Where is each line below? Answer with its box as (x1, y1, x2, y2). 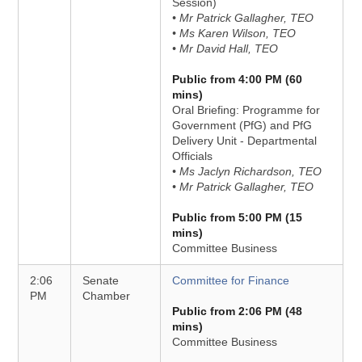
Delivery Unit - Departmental (172, 134, 318, 147)
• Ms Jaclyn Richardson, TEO (172, 165, 322, 178)
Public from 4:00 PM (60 (172, 73, 303, 86)
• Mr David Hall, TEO (172, 42, 279, 55)
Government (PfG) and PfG (172, 119, 313, 132)
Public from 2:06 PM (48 (172, 305, 303, 318)
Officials (172, 149, 213, 162)
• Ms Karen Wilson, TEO (172, 27, 297, 40)
